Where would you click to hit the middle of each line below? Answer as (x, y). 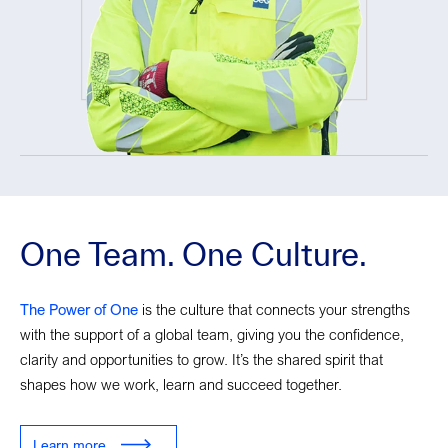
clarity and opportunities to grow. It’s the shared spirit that (201, 358)
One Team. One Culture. (193, 253)
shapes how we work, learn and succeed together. (181, 383)
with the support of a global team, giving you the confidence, (212, 333)
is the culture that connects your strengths (274, 308)
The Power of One (79, 308)
